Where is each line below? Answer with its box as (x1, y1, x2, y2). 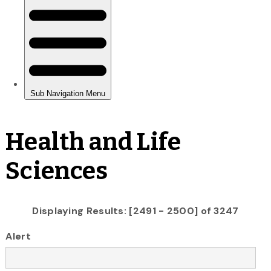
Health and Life (5, 127, 181, 157)
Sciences (5, 156, 108, 186)
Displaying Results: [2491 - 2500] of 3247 (32, 204, 239, 217)
